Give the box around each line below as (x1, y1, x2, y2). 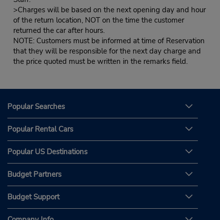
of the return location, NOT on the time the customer (13, 15, 184, 26)
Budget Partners (7, 169, 61, 179)
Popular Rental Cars (7, 124, 73, 134)
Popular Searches (7, 101, 65, 111)
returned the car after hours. (13, 26, 105, 36)
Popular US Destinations (7, 146, 87, 157)
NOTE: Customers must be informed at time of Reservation (13, 36, 205, 46)
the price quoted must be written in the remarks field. (13, 56, 188, 67)
